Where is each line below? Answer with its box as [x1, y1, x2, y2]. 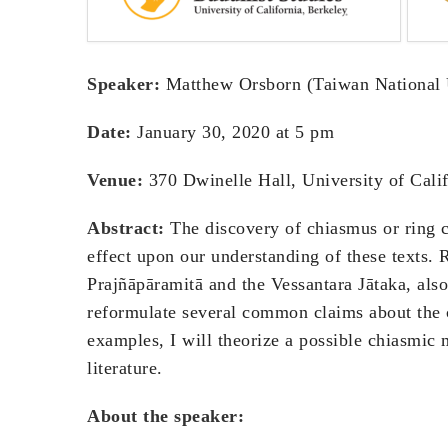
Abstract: [87, 217, 165, 238]
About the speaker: [87, 405, 244, 426]
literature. [87, 357, 163, 378]
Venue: [87, 169, 143, 190]
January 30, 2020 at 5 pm [131, 121, 334, 142]
